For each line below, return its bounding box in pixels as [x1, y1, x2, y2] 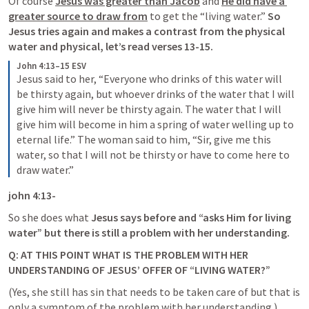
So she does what [8, 210, 91, 224]
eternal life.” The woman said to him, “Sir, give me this [17, 132, 271, 146]
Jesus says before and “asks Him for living [91, 210, 291, 224]
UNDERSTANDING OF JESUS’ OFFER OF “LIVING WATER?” [8, 263, 270, 277]
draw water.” [17, 163, 74, 177]
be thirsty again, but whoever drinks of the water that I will [17, 87, 295, 101]
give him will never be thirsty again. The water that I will [17, 102, 281, 116]
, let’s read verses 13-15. [100, 39, 215, 53]
